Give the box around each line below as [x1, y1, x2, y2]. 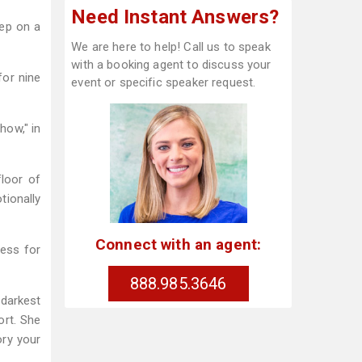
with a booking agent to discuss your [71, 57, 271, 72]
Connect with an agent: [95, 234, 262, 254]
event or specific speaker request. [71, 75, 256, 90]
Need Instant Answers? [71, 6, 280, 28]
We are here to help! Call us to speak [71, 40, 271, 54]
